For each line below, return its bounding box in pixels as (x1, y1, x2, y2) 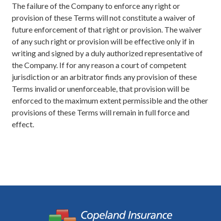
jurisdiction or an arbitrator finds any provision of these (12, 72, 197, 81)
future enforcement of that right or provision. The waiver (12, 24, 202, 34)
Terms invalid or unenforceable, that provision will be (12, 83, 189, 93)
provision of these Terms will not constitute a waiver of (12, 12, 195, 22)
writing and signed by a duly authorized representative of (12, 48, 203, 58)
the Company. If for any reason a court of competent (12, 60, 186, 70)
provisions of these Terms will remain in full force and (12, 107, 189, 117)
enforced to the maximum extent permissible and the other (12, 95, 208, 105)
